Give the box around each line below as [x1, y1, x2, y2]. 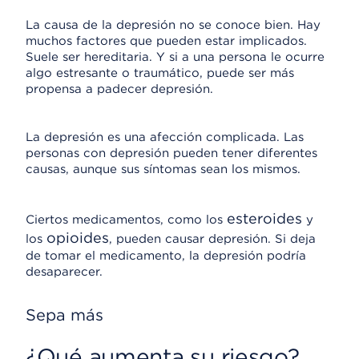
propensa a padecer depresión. [26, 82, 213, 96]
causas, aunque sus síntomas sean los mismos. [26, 162, 301, 176]
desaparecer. [26, 264, 103, 279]
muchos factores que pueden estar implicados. [26, 34, 307, 48]
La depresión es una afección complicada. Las [26, 130, 304, 144]
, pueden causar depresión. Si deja [109, 232, 316, 246]
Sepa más [26, 305, 103, 325]
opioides [46, 229, 109, 246]
